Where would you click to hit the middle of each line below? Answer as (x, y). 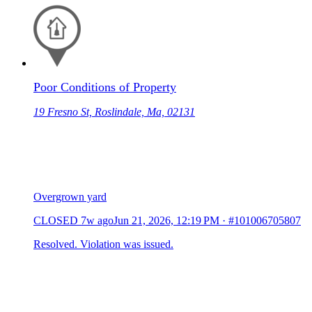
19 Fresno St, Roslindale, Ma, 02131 (114, 111)
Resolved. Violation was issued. (103, 244)
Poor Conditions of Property (105, 87)
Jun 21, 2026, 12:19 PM (166, 220)
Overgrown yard (70, 196)
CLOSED (56, 220)
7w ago (97, 220)
